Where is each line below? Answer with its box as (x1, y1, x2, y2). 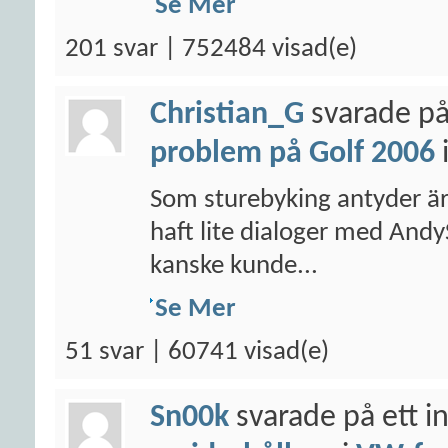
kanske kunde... (150, 253, 318, 280)
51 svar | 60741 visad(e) (65, 339, 329, 366)
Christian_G (150, 99, 304, 131)
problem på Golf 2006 (150, 138, 435, 170)
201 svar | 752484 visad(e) (65, 36, 357, 63)
